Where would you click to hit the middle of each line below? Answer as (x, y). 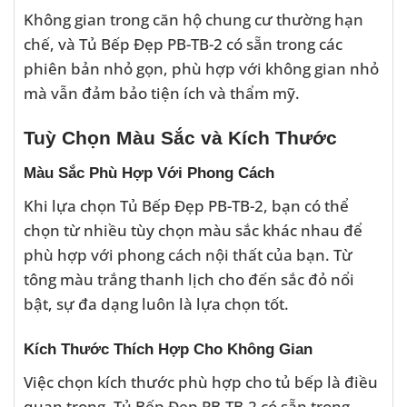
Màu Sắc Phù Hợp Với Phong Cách (149, 172)
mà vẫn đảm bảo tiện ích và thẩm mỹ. (162, 92)
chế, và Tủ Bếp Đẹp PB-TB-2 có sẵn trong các (183, 43)
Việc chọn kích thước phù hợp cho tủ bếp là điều (201, 382)
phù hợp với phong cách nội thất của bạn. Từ (188, 254)
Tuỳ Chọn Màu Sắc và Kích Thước (180, 138)
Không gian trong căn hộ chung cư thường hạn (194, 19)
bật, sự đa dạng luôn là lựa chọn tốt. (156, 303)
